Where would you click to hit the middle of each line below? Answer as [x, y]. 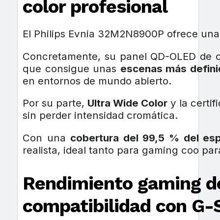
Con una [46, 137]
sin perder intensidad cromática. [100, 115]
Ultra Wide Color [128, 103]
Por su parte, [55, 103]
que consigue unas [71, 68]
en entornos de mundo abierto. [97, 81]
